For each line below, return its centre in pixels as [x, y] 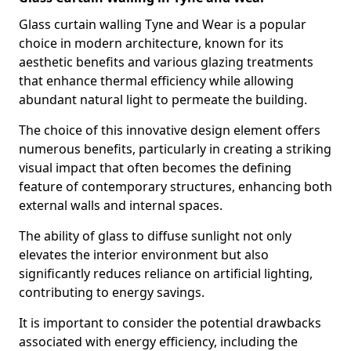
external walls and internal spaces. [121, 205]
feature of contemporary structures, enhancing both [175, 186]
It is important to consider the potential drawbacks [170, 323]
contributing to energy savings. [112, 292]
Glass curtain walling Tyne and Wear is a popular [163, 24]
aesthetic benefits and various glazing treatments [166, 62]
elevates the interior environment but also [144, 255]
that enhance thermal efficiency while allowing [156, 81]
